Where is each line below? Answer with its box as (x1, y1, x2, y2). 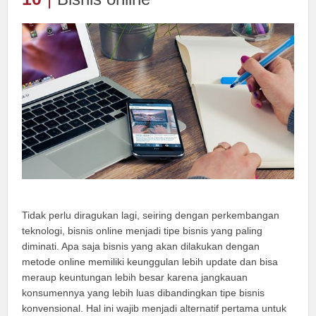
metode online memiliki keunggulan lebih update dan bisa (22, 255, 279, 267)
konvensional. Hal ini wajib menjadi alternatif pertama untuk (22, 302, 287, 314)
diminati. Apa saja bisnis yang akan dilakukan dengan (22, 240, 260, 252)
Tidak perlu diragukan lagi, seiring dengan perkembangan (22, 209, 280, 221)
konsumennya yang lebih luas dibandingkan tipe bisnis (22, 286, 265, 298)
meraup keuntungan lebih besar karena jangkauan (22, 271, 248, 283)
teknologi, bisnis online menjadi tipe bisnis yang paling (22, 224, 263, 236)
